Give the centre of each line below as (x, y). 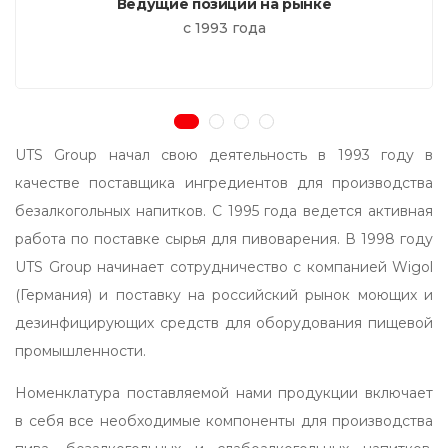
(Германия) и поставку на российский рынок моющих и (224, 295)
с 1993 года (224, 28)
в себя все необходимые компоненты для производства (224, 421)
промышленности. (80, 351)
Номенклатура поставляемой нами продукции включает (224, 393)
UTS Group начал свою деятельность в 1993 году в (224, 155)
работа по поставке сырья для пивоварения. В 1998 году (224, 239)
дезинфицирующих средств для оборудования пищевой (224, 323)
